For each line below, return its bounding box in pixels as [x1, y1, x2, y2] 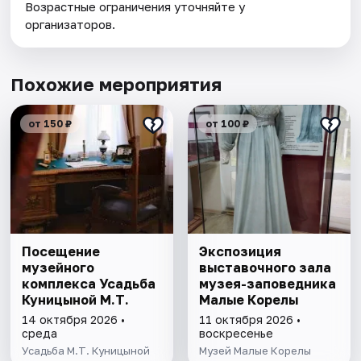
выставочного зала [198, 259, 331, 276]
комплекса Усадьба [22, 276, 156, 293]
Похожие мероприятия [10, 73, 222, 96]
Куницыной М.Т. [22, 292, 130, 309]
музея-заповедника [198, 276, 336, 293]
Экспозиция [198, 243, 281, 260]
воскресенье [198, 326, 273, 341]
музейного [22, 259, 95, 276]
